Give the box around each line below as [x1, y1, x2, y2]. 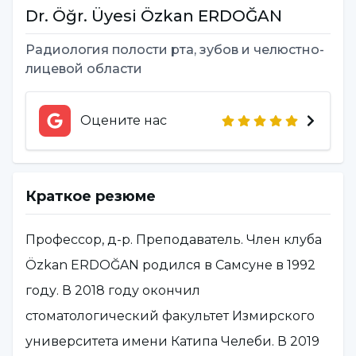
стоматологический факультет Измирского [25, 308, 315, 324]
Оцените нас [80, 113, 167, 129]
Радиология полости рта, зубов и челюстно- [25, 42, 324, 58]
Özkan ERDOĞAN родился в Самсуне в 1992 [25, 257, 315, 273]
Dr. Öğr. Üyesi [25, 6, 137, 26]
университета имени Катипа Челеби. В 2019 [25, 334, 319, 350]
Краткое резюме [25, 188, 156, 206]
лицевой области [25, 61, 142, 77]
